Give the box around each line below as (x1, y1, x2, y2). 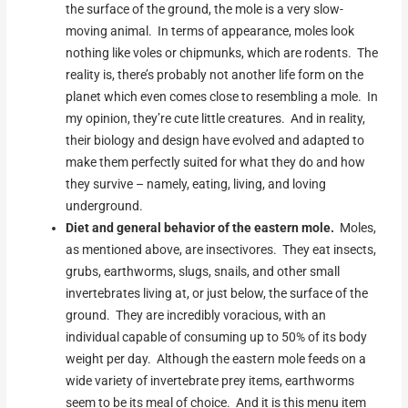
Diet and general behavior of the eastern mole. (66, 220, 335, 236)
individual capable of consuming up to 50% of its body (66, 330, 368, 345)
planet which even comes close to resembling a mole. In (66, 89, 379, 105)
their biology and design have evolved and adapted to (66, 133, 365, 148)
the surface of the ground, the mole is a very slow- (66, 2, 344, 17)
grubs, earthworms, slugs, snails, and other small (66, 264, 341, 280)
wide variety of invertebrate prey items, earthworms (66, 373, 355, 389)
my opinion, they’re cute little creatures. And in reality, (66, 111, 366, 127)
